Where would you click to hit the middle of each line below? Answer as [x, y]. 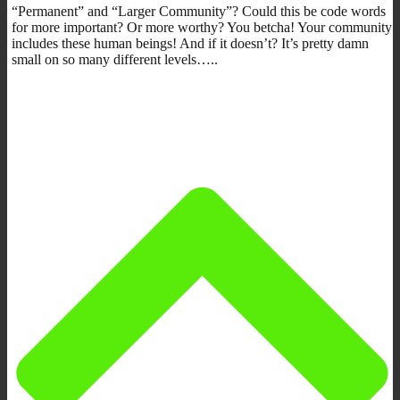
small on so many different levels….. [115, 59]
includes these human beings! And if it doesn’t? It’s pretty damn [190, 43]
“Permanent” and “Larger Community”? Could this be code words [199, 11]
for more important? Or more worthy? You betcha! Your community [202, 27]
